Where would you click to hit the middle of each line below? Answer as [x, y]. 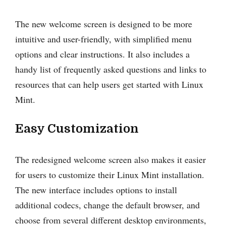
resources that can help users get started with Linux [109, 84]
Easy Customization [77, 128]
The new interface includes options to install [96, 189]
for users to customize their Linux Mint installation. [110, 174]
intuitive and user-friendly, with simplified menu [103, 39]
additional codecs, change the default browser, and [107, 205]
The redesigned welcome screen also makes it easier [110, 159]
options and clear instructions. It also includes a [102, 54]
